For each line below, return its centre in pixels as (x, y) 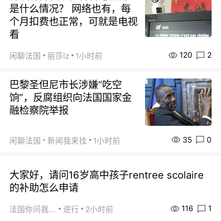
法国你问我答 (52, 210)
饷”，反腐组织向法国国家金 (71, 98)
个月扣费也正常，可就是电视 (74, 22)
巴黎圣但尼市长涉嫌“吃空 (66, 85)
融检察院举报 (39, 110)
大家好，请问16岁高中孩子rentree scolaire (107, 175)
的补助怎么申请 (44, 188)
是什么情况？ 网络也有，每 (70, 9)
